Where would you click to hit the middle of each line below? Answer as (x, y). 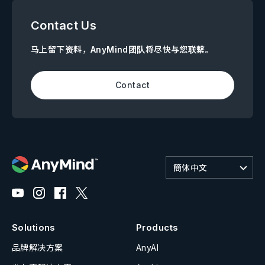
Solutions (34, 227)
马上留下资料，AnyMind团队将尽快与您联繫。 (122, 49)
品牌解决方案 (38, 247)
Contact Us (64, 25)
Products (157, 227)
